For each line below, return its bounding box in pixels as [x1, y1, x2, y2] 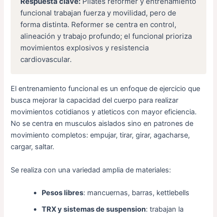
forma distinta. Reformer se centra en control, [20, 20, 177, 30]
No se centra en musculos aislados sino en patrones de [11, 119, 194, 128]
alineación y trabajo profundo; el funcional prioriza [20, 31, 192, 41]
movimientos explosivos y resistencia [20, 43, 149, 53]
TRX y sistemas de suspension [42, 205, 146, 214]
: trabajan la [146, 205, 184, 214]
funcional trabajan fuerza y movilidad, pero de [20, 8, 177, 18]
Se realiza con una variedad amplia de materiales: [11, 165, 171, 174]
